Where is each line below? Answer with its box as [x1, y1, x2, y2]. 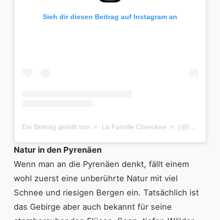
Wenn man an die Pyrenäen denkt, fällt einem [14, 159, 189, 169]
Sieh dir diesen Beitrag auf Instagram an [43, 12, 177, 21]
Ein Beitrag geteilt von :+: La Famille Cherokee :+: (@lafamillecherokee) [189, 122, 196, 131]
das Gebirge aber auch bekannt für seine [14, 201, 172, 212]
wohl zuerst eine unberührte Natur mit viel [14, 173, 178, 183]
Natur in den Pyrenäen [14, 144, 102, 155]
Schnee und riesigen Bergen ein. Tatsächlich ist [14, 187, 199, 197]
